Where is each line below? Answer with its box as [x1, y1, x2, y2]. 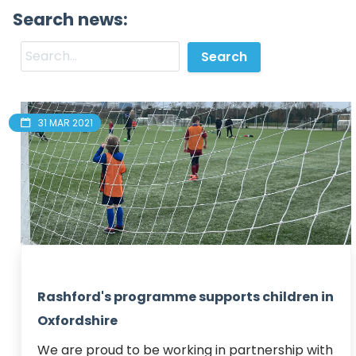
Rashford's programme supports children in [37, 287, 334, 306]
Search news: [13, 7, 128, 31]
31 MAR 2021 [38, 115, 93, 130]
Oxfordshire [37, 311, 118, 330]
